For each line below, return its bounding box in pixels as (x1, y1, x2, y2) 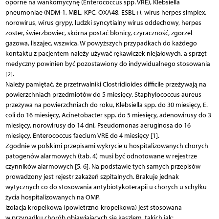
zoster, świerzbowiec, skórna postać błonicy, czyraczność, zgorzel (5, 28, 192, 37)
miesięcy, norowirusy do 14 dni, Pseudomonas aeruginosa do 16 (5, 121, 191, 130)
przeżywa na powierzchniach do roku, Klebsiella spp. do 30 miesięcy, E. (5, 100, 208, 109)
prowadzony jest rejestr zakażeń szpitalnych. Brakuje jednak (5, 172, 179, 181)
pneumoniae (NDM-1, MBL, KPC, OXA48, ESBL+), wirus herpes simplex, (5, 8, 206, 17)
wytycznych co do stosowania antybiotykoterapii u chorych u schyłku (5, 182, 207, 191)
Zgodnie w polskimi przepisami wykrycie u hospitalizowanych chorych (5, 141, 208, 150)
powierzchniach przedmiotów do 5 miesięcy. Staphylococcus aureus (5, 90, 201, 99)
